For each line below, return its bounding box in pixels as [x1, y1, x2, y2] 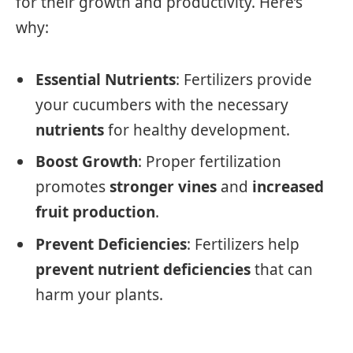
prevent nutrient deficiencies [35, 258, 251, 280]
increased [252, 176, 324, 198]
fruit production [35, 202, 155, 223]
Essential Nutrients [35, 69, 176, 91]
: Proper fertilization [138, 151, 281, 173]
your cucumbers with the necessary [35, 95, 288, 116]
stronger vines [110, 176, 217, 198]
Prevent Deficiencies [35, 233, 187, 255]
